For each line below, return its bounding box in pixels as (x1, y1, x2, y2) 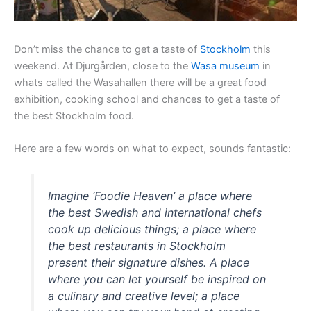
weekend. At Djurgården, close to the (14, 59, 191, 72)
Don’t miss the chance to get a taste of (14, 42, 200, 56)
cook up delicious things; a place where (48, 222, 257, 237)
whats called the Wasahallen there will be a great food (14, 76, 267, 89)
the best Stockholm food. (14, 109, 134, 122)
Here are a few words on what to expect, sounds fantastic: (14, 142, 291, 155)
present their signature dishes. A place (48, 255, 250, 270)
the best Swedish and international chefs (48, 205, 262, 220)
